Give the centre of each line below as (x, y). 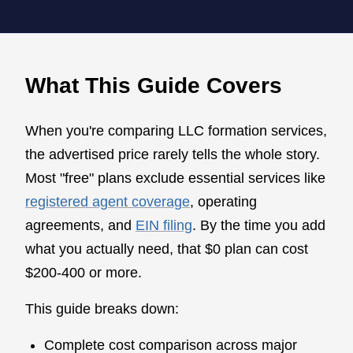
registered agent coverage (108, 201)
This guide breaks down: (102, 308)
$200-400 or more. (84, 272)
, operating (223, 201)
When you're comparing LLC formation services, (176, 130)
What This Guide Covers (154, 85)
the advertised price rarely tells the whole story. (173, 154)
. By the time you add (259, 225)
